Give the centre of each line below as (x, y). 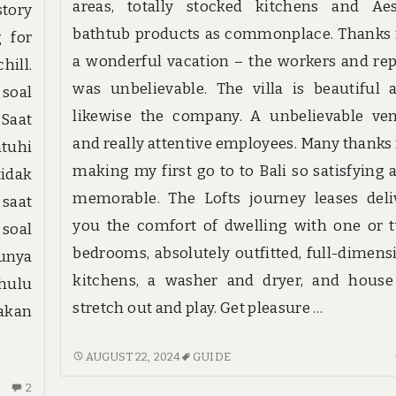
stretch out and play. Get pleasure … (198, 308)
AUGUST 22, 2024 (133, 357)
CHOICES (98, 377)
